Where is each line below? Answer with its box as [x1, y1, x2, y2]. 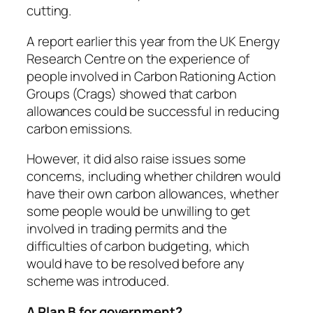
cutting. [27, 1, 72, 20]
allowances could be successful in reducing [27, 101, 279, 120]
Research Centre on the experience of [27, 49, 250, 68]
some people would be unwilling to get [27, 202, 251, 221]
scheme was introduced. [27, 272, 169, 291]
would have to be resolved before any [27, 254, 245, 273]
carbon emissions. [27, 119, 133, 138]
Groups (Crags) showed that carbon [27, 84, 237, 103]
